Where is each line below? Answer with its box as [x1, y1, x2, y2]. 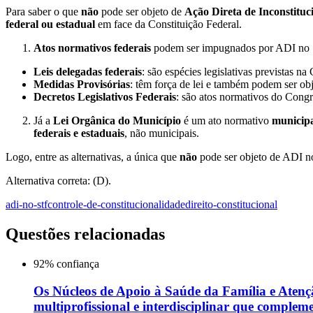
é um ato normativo [181, 115, 272, 127]
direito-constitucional [185, 198, 277, 211]
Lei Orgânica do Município [53, 115, 181, 127]
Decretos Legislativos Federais [34, 91, 176, 103]
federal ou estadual [6, 18, 95, 31]
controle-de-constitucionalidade [48, 198, 185, 211]
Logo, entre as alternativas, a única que [6, 151, 180, 163]
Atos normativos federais [34, 42, 151, 54]
